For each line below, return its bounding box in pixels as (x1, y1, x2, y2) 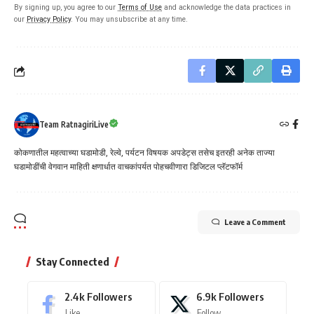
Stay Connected (36, 255, 109, 268)
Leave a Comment (224, 217, 286, 227)
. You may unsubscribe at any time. (71, 15, 188, 25)
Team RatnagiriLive (39, 119, 109, 130)
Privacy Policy (27, 15, 71, 25)
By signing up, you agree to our (14, 3, 118, 13)
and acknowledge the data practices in (162, 3, 291, 13)
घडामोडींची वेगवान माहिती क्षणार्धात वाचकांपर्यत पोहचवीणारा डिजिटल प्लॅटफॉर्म (14, 162, 243, 172)
